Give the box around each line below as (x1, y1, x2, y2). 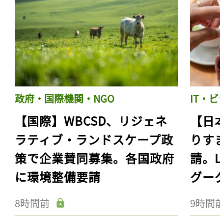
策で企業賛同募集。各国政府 (15, 149, 174, 166)
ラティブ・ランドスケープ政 (15, 130, 173, 148)
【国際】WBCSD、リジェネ (15, 111, 167, 129)
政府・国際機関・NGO (15, 91, 114, 106)
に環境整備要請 (15, 167, 101, 185)
